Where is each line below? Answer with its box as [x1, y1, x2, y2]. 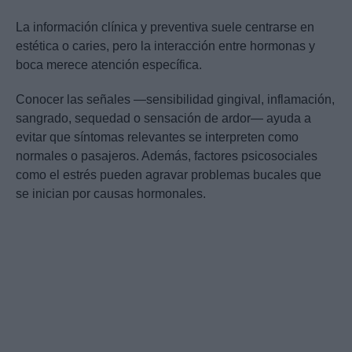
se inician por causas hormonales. [16, 187, 206, 201]
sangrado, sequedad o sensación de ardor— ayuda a [16, 112, 311, 126]
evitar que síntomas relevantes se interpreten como [16, 130, 299, 145]
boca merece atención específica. [16, 58, 202, 72]
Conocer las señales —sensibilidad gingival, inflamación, [16, 93, 335, 107]
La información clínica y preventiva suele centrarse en [16, 20, 314, 35]
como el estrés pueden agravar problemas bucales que [16, 168, 321, 182]
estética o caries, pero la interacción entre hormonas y [16, 39, 315, 53]
